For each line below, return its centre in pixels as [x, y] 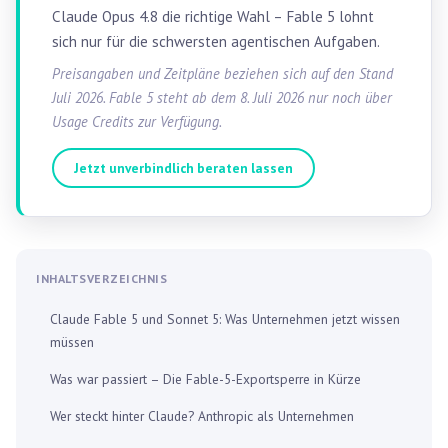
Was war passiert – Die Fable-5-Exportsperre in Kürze [205, 378]
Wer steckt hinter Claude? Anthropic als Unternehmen [202, 415]
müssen [72, 341]
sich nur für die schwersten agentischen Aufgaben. [216, 41]
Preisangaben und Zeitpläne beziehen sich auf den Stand [222, 73]
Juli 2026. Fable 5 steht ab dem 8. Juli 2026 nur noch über [222, 97]
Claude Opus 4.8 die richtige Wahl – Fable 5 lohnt [213, 16]
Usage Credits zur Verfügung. [137, 121]
